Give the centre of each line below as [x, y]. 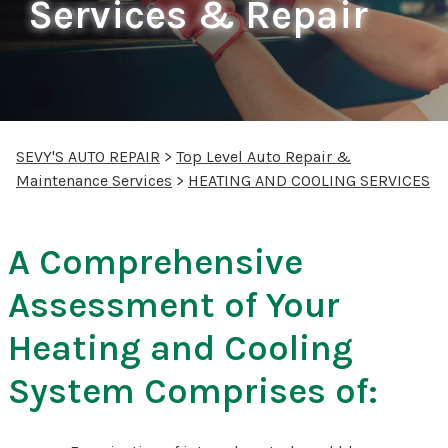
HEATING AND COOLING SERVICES [309, 180]
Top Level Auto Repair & [263, 156]
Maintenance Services [94, 180]
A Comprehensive [155, 261]
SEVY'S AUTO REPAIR [88, 156]
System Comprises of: [193, 390]
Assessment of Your [174, 304]
